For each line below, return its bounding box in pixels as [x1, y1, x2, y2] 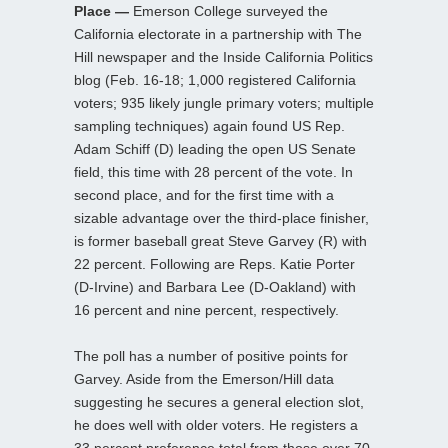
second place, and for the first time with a [74, 186, 334, 203]
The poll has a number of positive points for [74, 347, 348, 364]
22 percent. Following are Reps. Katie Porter [74, 255, 355, 272]
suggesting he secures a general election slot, [74, 393, 364, 410]
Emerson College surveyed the [129, 2, 328, 19]
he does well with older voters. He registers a [74, 416, 358, 433]
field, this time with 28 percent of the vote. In [74, 163, 353, 180]
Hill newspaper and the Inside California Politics [74, 48, 373, 65]
